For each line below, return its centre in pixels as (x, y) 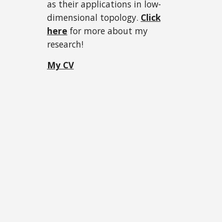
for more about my (107, 31)
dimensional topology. (94, 18)
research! (65, 44)
